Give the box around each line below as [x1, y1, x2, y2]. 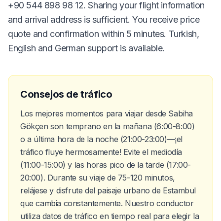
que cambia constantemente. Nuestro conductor [20, 198, 194, 208]
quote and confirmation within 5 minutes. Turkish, [8, 28, 199, 39]
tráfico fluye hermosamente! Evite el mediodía [20, 147, 183, 157]
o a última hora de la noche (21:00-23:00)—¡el [20, 134, 183, 144]
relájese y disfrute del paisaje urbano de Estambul [20, 185, 196, 195]
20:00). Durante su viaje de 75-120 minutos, [20, 172, 175, 183]
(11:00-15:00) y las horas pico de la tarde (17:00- [20, 159, 191, 170]
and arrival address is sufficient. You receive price [8, 14, 200, 25]
